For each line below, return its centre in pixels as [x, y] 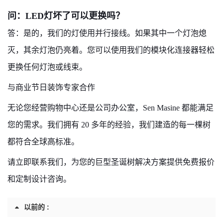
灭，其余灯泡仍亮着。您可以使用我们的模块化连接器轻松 [111, 50]
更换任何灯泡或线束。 [47, 67]
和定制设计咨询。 [39, 179]
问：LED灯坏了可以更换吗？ [66, 16]
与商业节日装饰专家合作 [51, 87]
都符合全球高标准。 [43, 142]
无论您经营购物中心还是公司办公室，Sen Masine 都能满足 [111, 108]
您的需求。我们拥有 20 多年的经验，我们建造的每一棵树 [109, 125]
